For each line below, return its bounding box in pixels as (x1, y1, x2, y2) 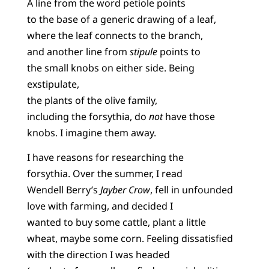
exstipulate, (26, 77, 79, 91)
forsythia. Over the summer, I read (26, 167, 183, 181)
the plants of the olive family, (26, 93, 157, 107)
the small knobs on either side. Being (26, 61, 195, 74)
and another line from (26, 44, 130, 58)
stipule (129, 44, 157, 58)
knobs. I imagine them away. (26, 125, 156, 139)
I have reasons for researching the (26, 151, 184, 165)
